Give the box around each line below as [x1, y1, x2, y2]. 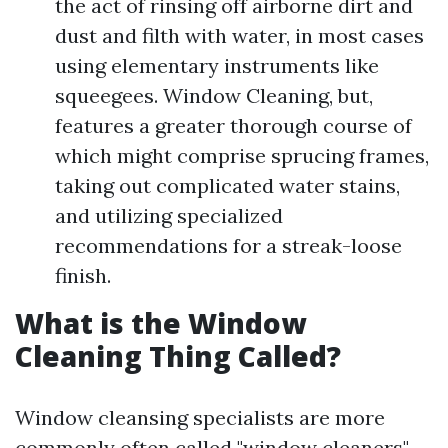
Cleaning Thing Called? [15, 337, 341, 375]
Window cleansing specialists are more [15, 405, 385, 430]
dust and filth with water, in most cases [55, 23, 424, 48]
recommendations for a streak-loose [55, 233, 402, 258]
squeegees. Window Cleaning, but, [55, 83, 373, 108]
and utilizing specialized [55, 203, 283, 228]
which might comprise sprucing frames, [55, 143, 429, 168]
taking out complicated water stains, [55, 173, 400, 198]
